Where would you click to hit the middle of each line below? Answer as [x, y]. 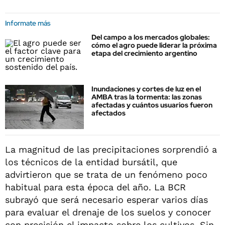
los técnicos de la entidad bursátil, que [91, 162]
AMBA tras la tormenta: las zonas [147, 97]
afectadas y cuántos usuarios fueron [152, 105]
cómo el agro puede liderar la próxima [154, 45]
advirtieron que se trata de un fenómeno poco [106, 174]
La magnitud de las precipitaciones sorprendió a [111, 149]
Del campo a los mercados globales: [151, 37]
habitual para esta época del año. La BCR [95, 187]
